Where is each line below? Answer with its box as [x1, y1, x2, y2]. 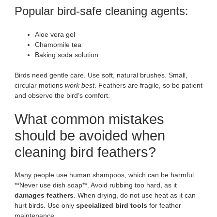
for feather [147, 201, 181, 209]
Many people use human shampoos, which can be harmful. [15, 170, 196, 179]
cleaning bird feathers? [15, 144, 156, 160]
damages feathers [15, 191, 74, 199]
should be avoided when [15, 127, 165, 143]
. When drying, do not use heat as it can [74, 191, 196, 199]
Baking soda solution [35, 50, 98, 59]
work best [65, 81, 94, 89]
